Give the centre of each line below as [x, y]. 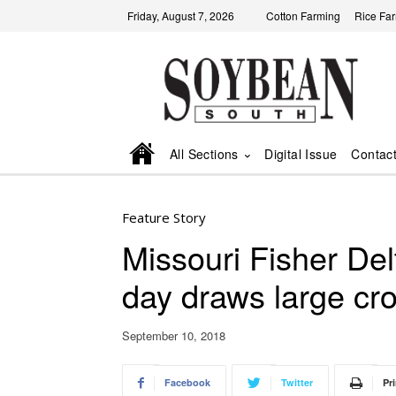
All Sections [204, 154]
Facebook [187, 383]
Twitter [297, 383]
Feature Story [164, 218]
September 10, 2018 [174, 336]
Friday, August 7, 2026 [181, 15]
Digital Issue [301, 154]
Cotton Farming [303, 15]
